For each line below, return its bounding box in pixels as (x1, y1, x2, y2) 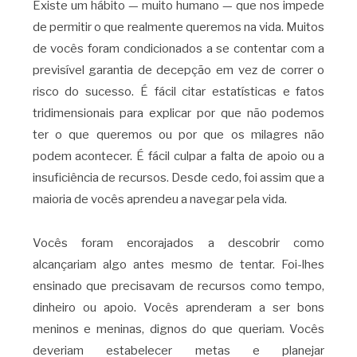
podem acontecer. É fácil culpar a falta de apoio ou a (32, 149, 325, 164)
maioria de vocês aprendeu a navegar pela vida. (32, 192, 287, 207)
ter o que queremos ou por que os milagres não (32, 127, 325, 143)
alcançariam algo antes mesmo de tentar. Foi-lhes (32, 257, 325, 272)
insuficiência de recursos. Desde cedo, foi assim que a (32, 171, 325, 186)
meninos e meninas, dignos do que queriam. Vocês (32, 321, 325, 336)
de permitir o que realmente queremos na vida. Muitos (32, 20, 325, 35)
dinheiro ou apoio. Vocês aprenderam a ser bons (32, 300, 325, 315)
